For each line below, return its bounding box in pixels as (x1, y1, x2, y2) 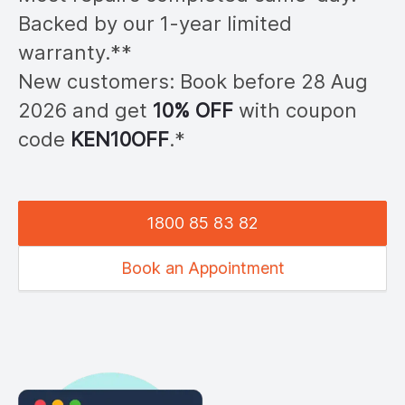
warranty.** (18, 41, 132, 64)
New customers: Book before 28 (18, 70, 331, 93)
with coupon (233, 99, 357, 122)
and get (67, 99, 153, 122)
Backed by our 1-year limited (18, 12, 292, 35)
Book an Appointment (120, 259, 285, 278)
